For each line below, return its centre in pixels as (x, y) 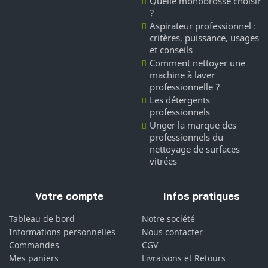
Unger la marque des (193, 125)
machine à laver (182, 75)
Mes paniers (34, 258)
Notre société (168, 219)
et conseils (171, 50)
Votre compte (69, 196)
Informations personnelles (62, 232)
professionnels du (186, 137)
